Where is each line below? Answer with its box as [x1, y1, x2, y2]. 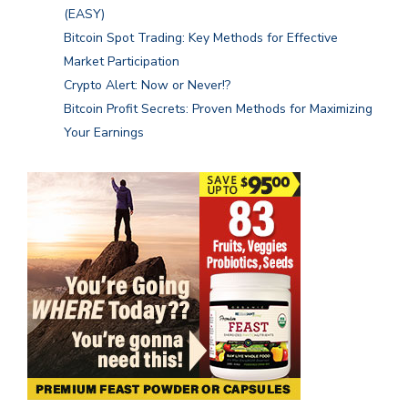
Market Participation [64, 53, 179, 71]
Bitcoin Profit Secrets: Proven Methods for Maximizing [64, 100, 372, 118]
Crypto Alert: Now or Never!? [64, 76, 230, 95]
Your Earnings [64, 124, 144, 142]
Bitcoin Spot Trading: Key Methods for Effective [64, 29, 338, 47]
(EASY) [64, 5, 105, 24]
